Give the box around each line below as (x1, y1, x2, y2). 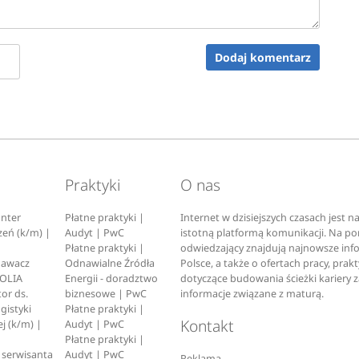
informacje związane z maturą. (180, 286, 325, 301)
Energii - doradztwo (65, 271, 159, 285)
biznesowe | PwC (65, 286, 147, 301)
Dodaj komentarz (215, 49, 312, 65)
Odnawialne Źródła (65, 256, 155, 270)
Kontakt (180, 315, 235, 337)
